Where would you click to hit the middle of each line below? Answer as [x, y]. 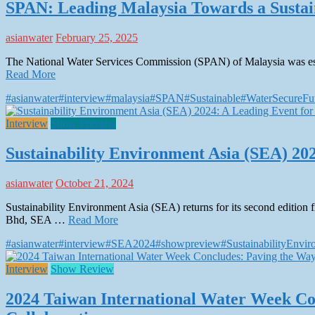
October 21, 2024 [95, 184]
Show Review [82, 269]
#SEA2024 [130, 244]
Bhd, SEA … [37, 220]
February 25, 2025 [97, 38]
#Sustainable [212, 98]
